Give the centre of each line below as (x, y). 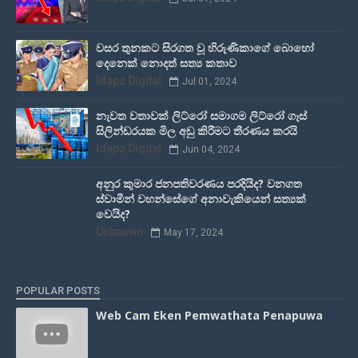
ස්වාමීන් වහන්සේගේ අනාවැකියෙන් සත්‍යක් (201, 199)
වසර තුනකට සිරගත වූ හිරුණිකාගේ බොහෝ (205, 48)
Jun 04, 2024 (211, 150)
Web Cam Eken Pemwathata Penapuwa (209, 316)
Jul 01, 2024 (209, 82)
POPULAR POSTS (58, 291)
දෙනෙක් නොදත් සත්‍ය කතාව (166, 63)
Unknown (119, 232)
